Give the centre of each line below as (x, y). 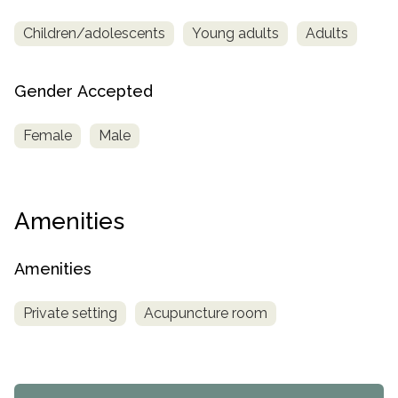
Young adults (235, 34)
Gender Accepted (84, 92)
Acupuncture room (206, 313)
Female (48, 136)
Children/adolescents (94, 34)
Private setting (70, 313)
